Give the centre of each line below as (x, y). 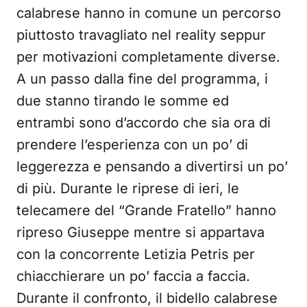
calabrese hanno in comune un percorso (149, 13)
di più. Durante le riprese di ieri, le (128, 189)
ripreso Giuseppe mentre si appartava (140, 233)
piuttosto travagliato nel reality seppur (141, 35)
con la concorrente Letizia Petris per (136, 255)
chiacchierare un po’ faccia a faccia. (133, 277)
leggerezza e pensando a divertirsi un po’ (152, 167)
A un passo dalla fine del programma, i (142, 79)
